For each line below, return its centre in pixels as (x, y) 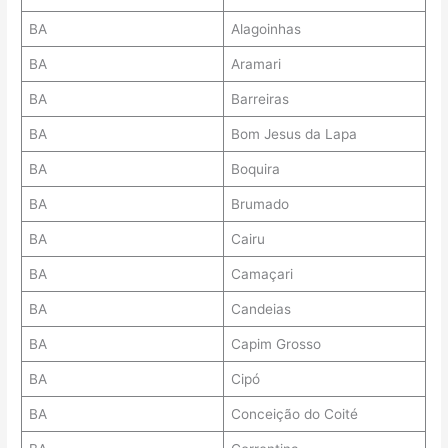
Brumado (259, 204)
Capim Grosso (275, 344)
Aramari (255, 64)
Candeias (260, 309)
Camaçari (261, 274)
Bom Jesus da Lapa (293, 134)
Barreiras (259, 99)
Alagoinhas (265, 29)
